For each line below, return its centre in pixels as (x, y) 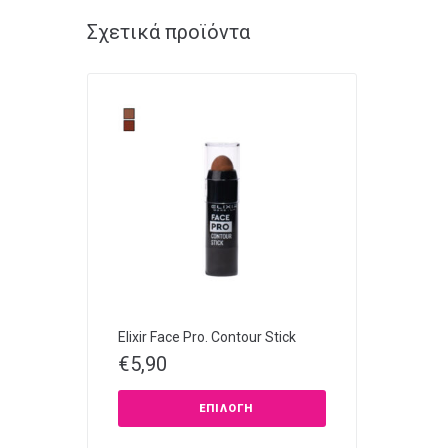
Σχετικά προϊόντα (168, 32)
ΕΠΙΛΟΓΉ (225, 408)
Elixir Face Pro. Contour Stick (207, 337)
